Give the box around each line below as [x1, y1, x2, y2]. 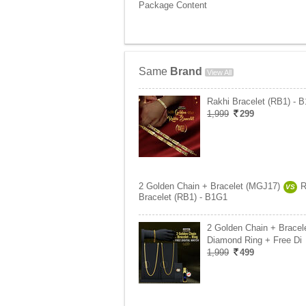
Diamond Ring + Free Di [207, 235, 302, 245]
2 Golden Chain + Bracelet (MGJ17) [139, 181, 280, 191]
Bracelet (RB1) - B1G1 [139, 192, 227, 202]
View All [207, 68, 232, 76]
